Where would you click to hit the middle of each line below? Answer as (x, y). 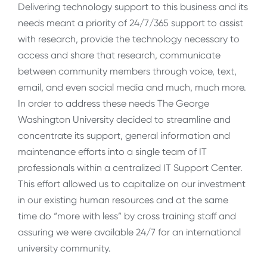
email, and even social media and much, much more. (132, 88)
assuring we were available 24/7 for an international (129, 232)
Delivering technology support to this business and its (133, 7)
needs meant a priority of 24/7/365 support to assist (131, 23)
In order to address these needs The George (114, 104)
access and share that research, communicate (119, 55)
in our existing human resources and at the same (123, 200)
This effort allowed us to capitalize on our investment (132, 184)
